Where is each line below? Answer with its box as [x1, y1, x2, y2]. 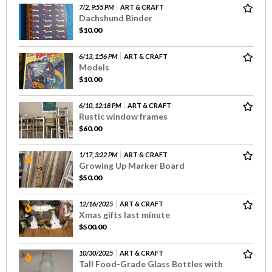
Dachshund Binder [79, 12, 152, 23]
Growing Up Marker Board [79, 160, 185, 171]
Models [79, 61, 109, 72]
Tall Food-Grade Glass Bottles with [79, 258, 223, 269]
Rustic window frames [79, 110, 168, 121]
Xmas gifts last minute [79, 209, 170, 220]
